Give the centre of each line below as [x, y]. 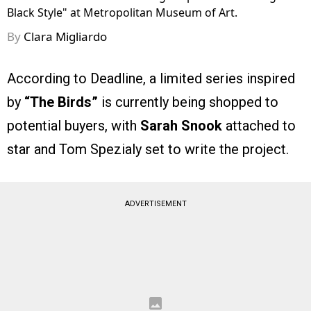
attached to [259, 126]
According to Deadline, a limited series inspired [151, 79]
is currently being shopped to [188, 102]
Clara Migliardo [65, 37]
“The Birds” [61, 102]
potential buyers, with [74, 126]
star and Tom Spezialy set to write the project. [148, 150]
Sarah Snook [181, 126]
